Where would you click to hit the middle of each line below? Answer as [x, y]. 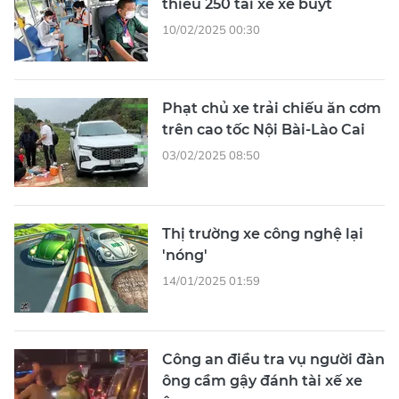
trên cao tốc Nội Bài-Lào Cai [264, 130]
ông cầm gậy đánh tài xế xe [262, 381]
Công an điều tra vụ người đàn [273, 359]
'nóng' [185, 255]
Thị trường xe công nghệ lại [263, 234]
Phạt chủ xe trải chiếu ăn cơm [272, 108]
